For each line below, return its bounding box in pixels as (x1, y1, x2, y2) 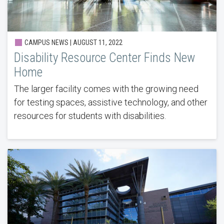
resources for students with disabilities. (13, 110, 166, 121)
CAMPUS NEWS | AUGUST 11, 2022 (22, 38, 122, 47)
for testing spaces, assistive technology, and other (13, 97, 207, 108)
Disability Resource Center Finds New (13, 50, 195, 65)
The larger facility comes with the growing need (13, 83, 198, 94)
